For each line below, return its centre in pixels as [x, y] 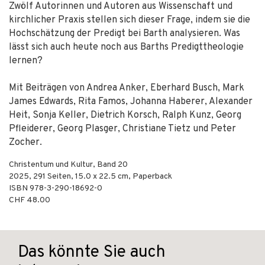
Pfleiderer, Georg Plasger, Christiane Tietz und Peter [122, 129]
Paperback [152, 177]
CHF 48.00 [30, 200]
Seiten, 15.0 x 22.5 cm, [89, 177]
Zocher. [25, 143]
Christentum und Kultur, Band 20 [68, 165]
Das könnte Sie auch [92, 253]
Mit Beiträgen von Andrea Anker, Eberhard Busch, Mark [127, 88]
